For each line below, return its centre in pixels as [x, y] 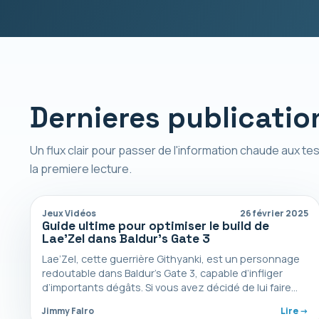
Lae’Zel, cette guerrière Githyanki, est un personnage [171, 259]
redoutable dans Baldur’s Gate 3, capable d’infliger [162, 273]
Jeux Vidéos [69, 213]
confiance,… [71, 302]
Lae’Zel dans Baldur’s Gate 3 [126, 239]
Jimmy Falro [68, 311]
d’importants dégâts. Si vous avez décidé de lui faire [167, 287]
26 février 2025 [274, 213]
